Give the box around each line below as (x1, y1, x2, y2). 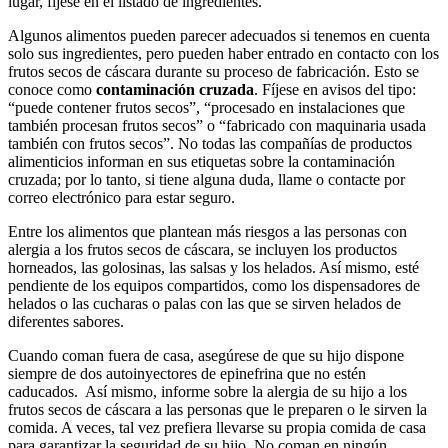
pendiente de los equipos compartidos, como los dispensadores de (8, 277, 420, 294)
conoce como (8, 81, 96, 98)
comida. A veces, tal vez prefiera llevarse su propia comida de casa (8, 419, 426, 436)
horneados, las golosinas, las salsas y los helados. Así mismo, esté (8, 259, 419, 276)
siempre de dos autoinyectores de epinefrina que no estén (8, 365, 366, 382)
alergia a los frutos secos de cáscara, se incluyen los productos (8, 241, 397, 258)
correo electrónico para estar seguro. (8, 189, 239, 206)
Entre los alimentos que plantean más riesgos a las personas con (8, 223, 407, 240)
